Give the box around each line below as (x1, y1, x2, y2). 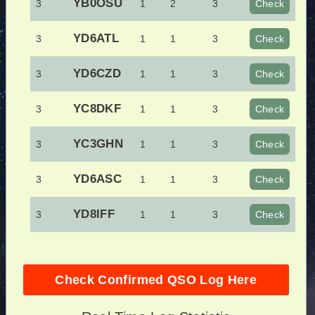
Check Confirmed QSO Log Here (55, 273, 257, 287)
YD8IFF (73, 207, 115, 221)
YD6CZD (73, 67, 122, 80)
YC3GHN (73, 137, 124, 150)
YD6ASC (73, 172, 122, 186)
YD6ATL (73, 32, 120, 45)
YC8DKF (73, 102, 122, 115)
